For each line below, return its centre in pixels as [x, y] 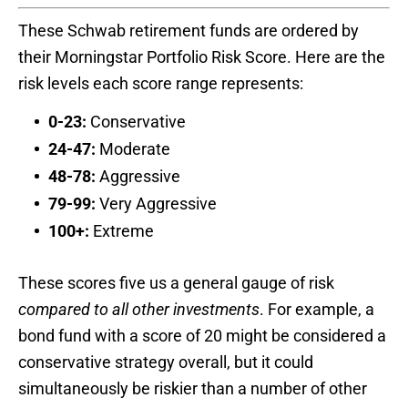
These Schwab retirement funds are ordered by [189, 30]
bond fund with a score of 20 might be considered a [202, 335]
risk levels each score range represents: [161, 83]
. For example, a [317, 309]
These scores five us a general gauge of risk [176, 282]
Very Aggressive [156, 203]
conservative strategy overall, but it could [166, 362]
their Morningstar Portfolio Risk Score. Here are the [202, 56]
